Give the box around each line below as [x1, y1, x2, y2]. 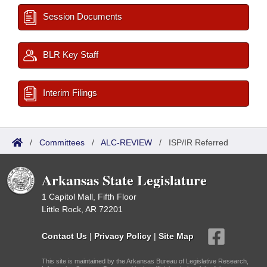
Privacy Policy [94, 231, 151, 241]
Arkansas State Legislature [42, 169, 207, 190]
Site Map [159, 231, 194, 241]
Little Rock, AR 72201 [42, 204, 123, 214]
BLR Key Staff [41, 49, 98, 60]
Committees [39, 138, 85, 147]
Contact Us [42, 231, 87, 241]
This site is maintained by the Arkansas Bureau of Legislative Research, [42, 257, 249, 265]
